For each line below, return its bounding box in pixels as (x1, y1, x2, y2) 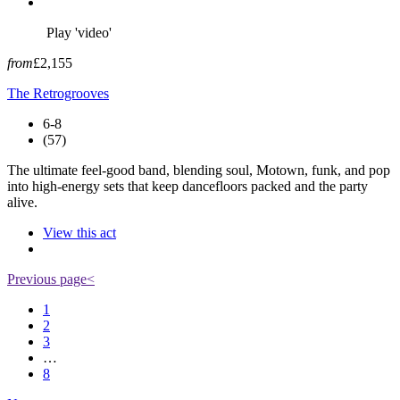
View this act (43, 224, 116, 240)
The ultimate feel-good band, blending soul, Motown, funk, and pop (7, 162, 390, 178)
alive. (7, 194, 37, 210)
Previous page (7, 271, 87, 287)
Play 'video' (46, 24, 112, 40)
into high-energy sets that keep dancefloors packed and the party (7, 178, 368, 194)
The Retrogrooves (7, 85, 109, 101)
